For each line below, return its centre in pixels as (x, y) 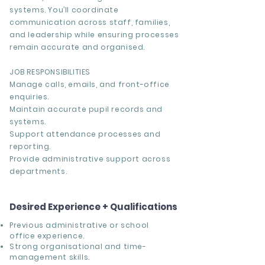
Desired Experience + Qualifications (93, 207)
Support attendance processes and (85, 134)
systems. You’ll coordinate (64, 10)
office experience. (47, 236)
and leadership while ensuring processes (94, 35)
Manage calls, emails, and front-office (90, 84)
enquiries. (29, 97)
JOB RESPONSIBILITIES (50, 72)
